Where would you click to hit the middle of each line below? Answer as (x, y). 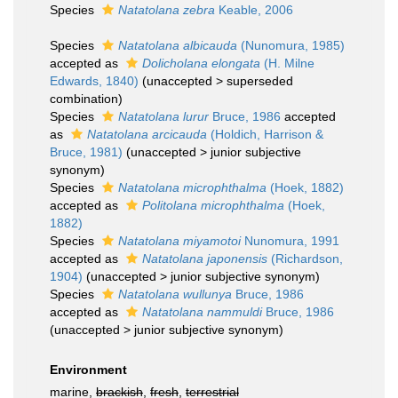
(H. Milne (287, 63)
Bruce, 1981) (86, 152)
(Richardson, (305, 259)
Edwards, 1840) (94, 81)
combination (84, 99)
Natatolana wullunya (175, 294)
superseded (260, 81)
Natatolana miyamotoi (179, 241)
